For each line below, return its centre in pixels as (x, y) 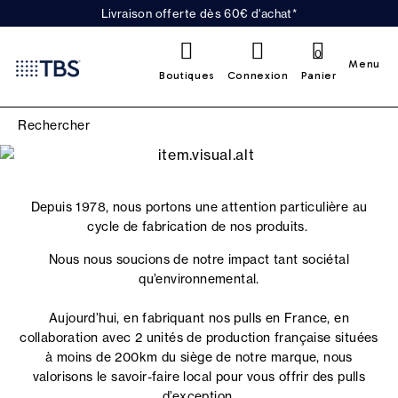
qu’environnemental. (199, 279)
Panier (318, 76)
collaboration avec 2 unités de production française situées (199, 338)
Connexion (258, 76)
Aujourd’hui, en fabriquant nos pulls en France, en (199, 318)
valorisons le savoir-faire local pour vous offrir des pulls (199, 377)
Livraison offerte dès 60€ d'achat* (199, 13)
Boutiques (187, 76)
